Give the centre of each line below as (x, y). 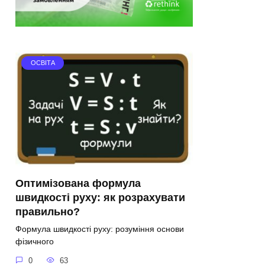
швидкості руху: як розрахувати (100, 198)
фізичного (35, 242)
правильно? (48, 212)
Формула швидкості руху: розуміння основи (100, 229)
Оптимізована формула (78, 183)
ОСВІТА (43, 63)
